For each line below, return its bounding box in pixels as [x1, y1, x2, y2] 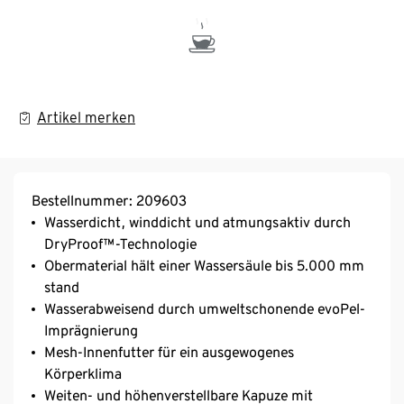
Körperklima [44, 364, 122, 382]
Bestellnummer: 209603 [32, 191, 187, 209]
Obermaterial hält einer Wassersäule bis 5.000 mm [44, 256, 364, 274]
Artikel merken [37, 108, 135, 126]
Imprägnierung [44, 321, 138, 339]
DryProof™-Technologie [44, 234, 197, 252]
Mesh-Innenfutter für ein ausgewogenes [44, 343, 294, 361]
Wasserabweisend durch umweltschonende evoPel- [44, 299, 365, 317]
